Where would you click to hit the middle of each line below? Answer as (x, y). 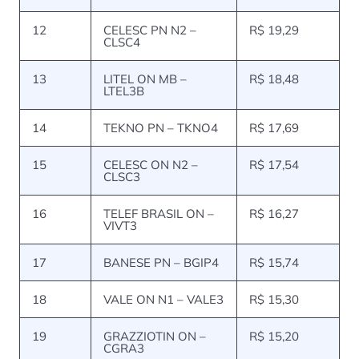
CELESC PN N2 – (150, 30)
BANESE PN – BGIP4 (161, 263)
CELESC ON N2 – (151, 165)
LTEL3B (124, 91)
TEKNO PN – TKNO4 (161, 128)
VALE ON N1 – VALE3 (163, 300)
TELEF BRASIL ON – (159, 214)
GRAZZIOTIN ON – (155, 337)
